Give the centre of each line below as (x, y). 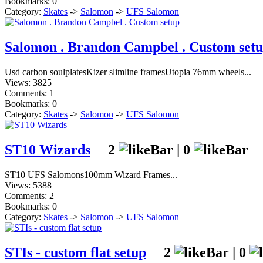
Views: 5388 (28, 185)
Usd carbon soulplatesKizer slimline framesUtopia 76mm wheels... (128, 72)
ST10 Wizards (48, 150)
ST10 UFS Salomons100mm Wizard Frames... (91, 174)
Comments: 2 (29, 195)
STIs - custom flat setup (75, 252)
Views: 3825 (28, 83)
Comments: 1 (29, 93)
